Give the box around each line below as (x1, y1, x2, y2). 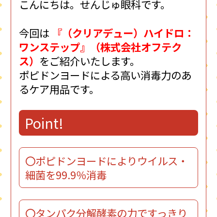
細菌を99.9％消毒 (25, 167, 119, 182)
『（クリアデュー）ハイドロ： (52, 25, 195, 40)
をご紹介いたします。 (39, 53, 140, 68)
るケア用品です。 (19, 81, 100, 96)
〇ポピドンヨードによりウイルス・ (25, 153, 188, 168)
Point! (25, 113, 80, 133)
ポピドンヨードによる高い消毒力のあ (19, 67, 192, 82)
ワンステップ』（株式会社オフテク (19, 39, 182, 54)
